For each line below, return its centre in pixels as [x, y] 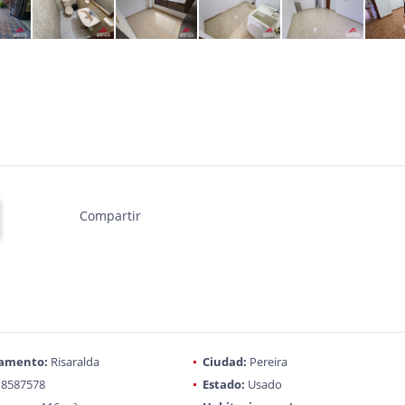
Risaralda [73, 362]
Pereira [267, 362]
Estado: [223, 384]
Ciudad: [224, 362]
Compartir [110, 216]
